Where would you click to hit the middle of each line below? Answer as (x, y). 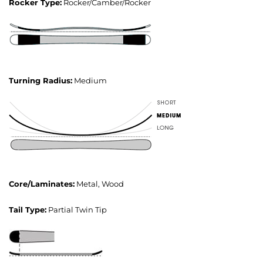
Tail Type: (28, 210)
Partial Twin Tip (77, 210)
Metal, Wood (100, 184)
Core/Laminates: (42, 184)
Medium (90, 81)
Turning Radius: (41, 81)
